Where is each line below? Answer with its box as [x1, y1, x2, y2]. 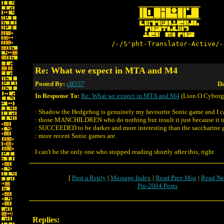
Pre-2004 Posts [137, 182, 177, 189]
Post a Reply [72, 174, 106, 181]
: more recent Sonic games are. [35, 132, 116, 139]
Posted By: [35, 80, 66, 87]
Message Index [110, 174, 151, 181]
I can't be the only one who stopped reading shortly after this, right [35, 148, 214, 155]
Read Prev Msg [155, 174, 196, 181]
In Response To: [35, 92, 79, 99]
